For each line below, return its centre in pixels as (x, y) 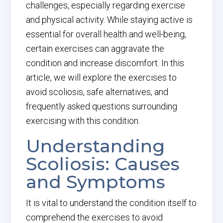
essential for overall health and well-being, (106, 34)
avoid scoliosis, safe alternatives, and (97, 92)
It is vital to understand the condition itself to (111, 203)
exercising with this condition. (83, 121)
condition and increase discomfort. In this (105, 63)
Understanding (96, 146)
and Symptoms (96, 182)
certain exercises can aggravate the (95, 49)
